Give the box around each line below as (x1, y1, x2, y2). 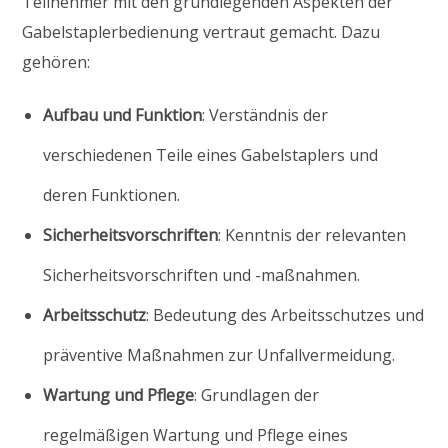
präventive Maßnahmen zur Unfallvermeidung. (43, 343, 396, 366)
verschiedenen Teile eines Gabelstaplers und (43, 143, 379, 166)
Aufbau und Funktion (43, 103, 203, 126)
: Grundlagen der (194, 383, 320, 406)
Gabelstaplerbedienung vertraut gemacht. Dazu (22, 20, 381, 43)
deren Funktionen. (43, 183, 181, 206)
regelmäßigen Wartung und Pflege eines (43, 423, 349, 446)
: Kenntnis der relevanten (218, 223, 407, 246)
